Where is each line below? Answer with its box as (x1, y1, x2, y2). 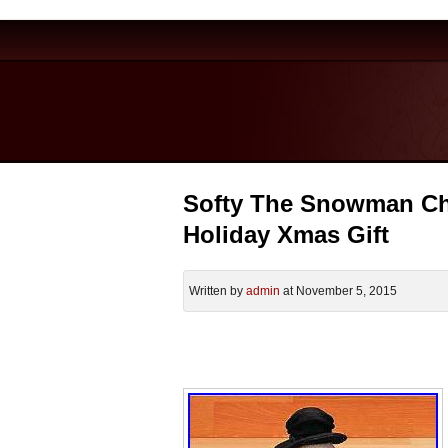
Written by (189, 284, 246, 298)
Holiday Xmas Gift (183, 221, 389, 248)
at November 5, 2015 (280, 284, 397, 298)
